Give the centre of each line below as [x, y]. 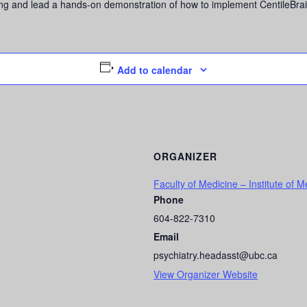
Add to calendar [155, 70]
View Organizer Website [206, 274]
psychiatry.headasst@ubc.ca [216, 255]
